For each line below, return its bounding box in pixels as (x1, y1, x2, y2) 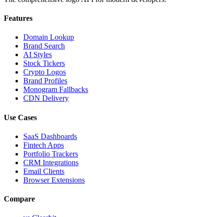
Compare (4, 195, 35, 203)
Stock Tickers (23, 59, 65, 68)
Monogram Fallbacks (23, 85, 88, 94)
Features (4, 14, 32, 23)
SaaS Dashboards (23, 132, 77, 140)
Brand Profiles (23, 77, 67, 85)
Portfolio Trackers (23, 149, 78, 158)
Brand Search (23, 42, 65, 50)
